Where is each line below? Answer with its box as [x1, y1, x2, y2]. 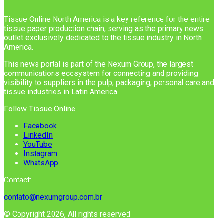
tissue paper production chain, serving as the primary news [4, 24, 203, 34]
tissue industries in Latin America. [4, 87, 119, 97]
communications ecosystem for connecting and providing [4, 69, 198, 78]
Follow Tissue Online [4, 104, 75, 114]
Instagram [23, 149, 57, 159]
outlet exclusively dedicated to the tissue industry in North [4, 33, 202, 43]
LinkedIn [23, 130, 53, 140]
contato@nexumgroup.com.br [4, 192, 102, 202]
